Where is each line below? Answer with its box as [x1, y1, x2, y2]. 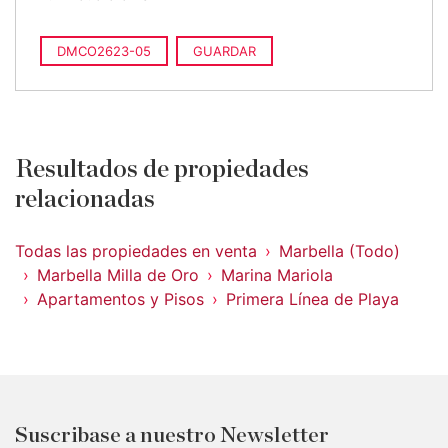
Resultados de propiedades [15, 157, 309, 182]
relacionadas [15, 187, 155, 212]
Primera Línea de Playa [226, 289, 399, 309]
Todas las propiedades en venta [15, 241, 257, 261]
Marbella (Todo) [279, 241, 400, 261]
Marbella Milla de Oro [37, 265, 199, 285]
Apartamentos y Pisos [37, 289, 204, 309]
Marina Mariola [221, 265, 333, 285]
